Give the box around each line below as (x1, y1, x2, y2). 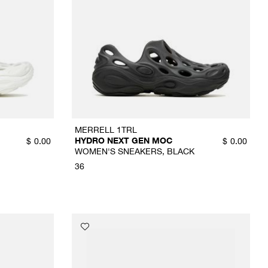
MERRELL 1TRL (74, 124, 137, 135)
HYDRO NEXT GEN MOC (74, 135, 172, 146)
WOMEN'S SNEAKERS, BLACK (74, 146, 194, 157)
